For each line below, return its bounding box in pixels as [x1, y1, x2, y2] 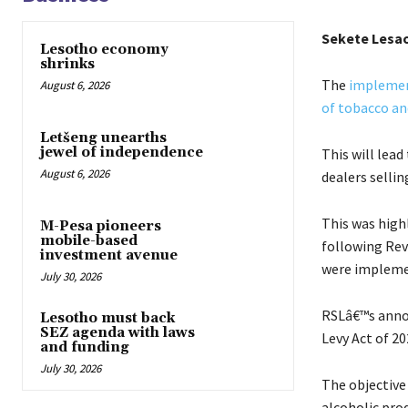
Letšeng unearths [40, 129, 167, 148]
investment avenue [40, 247, 178, 265]
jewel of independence [40, 144, 203, 162]
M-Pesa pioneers [40, 218, 161, 236]
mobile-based [40, 232, 138, 250]
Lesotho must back [40, 310, 175, 328]
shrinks [40, 55, 95, 73]
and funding [40, 339, 129, 357]
